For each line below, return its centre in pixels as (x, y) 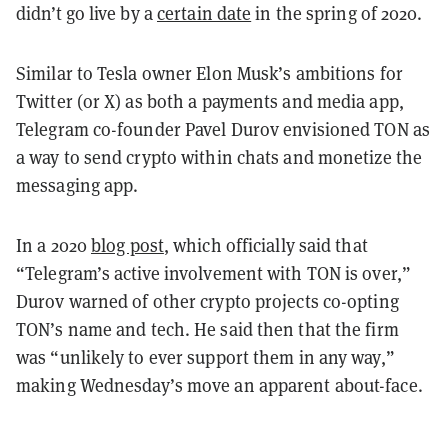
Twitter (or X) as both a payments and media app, (210, 101)
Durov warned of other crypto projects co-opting (207, 301)
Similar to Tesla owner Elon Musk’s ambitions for (209, 73)
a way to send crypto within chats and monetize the (219, 157)
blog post (127, 245)
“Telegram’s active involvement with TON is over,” (213, 273)
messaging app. (77, 185)
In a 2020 (53, 245)
